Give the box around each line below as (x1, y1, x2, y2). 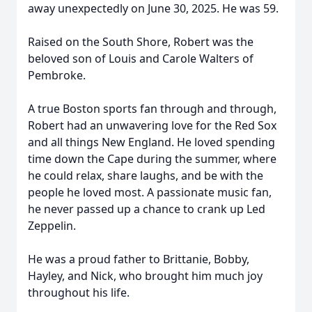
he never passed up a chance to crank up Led (28, 201, 265, 217)
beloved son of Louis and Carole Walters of (28, 51, 253, 66)
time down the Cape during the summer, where (28, 151, 276, 166)
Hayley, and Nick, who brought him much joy (28, 268, 263, 283)
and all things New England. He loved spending (28, 134, 275, 150)
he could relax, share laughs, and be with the (28, 168, 263, 183)
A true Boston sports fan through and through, (28, 101, 276, 116)
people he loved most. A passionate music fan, (28, 185, 272, 200)
